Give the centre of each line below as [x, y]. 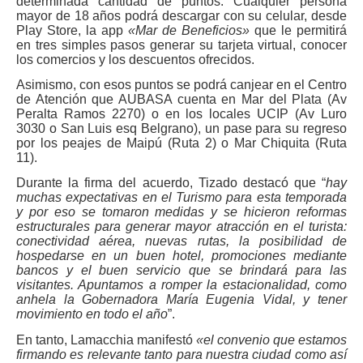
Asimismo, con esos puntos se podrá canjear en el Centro [181, 84]
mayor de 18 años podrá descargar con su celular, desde [181, 15]
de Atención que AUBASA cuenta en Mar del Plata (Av [181, 99]
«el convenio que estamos [271, 340]
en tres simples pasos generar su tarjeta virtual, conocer [181, 45]
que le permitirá [298, 30]
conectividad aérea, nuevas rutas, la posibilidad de [181, 241]
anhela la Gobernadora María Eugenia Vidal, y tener [181, 300]
